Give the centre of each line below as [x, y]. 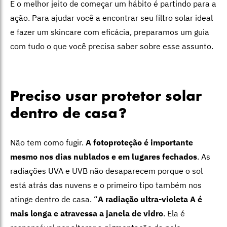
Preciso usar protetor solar [106, 97]
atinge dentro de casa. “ [54, 199]
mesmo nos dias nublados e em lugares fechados [104, 157]
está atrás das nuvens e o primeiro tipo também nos [106, 185]
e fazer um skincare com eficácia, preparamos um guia [110, 32]
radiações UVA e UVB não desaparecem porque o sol [106, 171]
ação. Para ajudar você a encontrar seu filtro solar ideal [111, 18]
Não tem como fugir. [48, 143]
